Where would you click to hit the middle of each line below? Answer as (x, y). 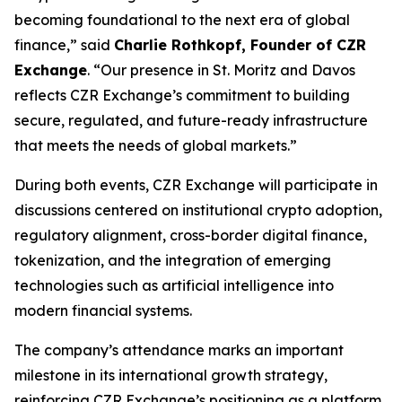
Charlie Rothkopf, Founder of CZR (240, 45)
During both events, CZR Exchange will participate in (196, 185)
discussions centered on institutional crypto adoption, (198, 210)
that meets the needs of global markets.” (156, 146)
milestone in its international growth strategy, (171, 376)
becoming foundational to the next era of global (182, 20)
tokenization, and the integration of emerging (173, 261)
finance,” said (64, 45)
